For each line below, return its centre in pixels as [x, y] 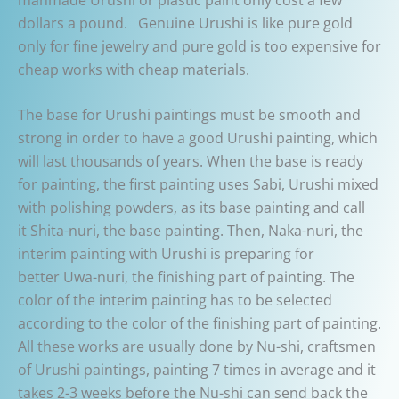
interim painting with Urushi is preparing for [166, 254]
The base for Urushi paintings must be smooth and [189, 115]
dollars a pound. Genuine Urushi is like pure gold [185, 23]
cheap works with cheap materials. [134, 69]
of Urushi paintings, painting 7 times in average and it [197, 370]
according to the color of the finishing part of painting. [199, 324]
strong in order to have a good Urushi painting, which [198, 138]
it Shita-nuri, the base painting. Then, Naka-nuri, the [191, 231]
